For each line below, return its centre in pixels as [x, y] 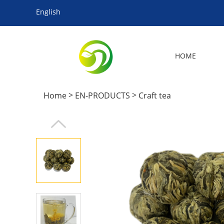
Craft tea [155, 96]
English [48, 12]
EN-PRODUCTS [102, 96]
